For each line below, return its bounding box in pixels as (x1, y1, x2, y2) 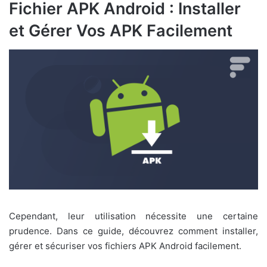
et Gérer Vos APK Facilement (9, 20, 232, 41)
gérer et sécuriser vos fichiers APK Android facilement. (9, 240, 241, 252)
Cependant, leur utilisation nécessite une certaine (9, 210, 258, 222)
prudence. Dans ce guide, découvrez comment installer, (9, 225, 258, 237)
